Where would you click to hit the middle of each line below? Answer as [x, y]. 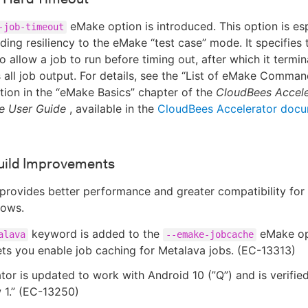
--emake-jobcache [210, 234]
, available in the [112, 109]
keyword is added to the [96, 234]
